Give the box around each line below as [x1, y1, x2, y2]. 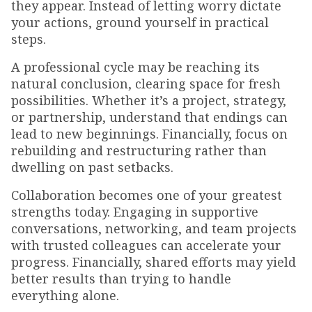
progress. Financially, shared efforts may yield [11, 253, 296, 271]
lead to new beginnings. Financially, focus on [11, 125, 288, 143]
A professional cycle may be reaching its [11, 58, 260, 76]
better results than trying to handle [11, 270, 231, 288]
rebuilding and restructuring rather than [11, 142, 267, 159]
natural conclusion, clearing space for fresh [11, 75, 281, 93]
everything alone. [11, 287, 119, 304]
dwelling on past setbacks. [11, 159, 173, 176]
